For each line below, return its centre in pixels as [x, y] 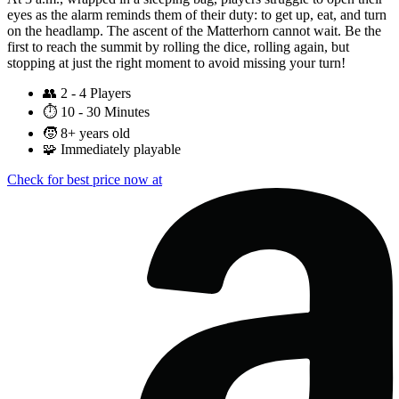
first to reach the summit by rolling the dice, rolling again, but [178, 47]
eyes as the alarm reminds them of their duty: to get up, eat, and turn [197, 15]
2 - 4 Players [96, 94]
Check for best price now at [85, 180]
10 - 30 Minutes [105, 112]
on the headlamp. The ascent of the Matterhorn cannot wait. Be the [194, 31]
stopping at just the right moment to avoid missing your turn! [176, 63]
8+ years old [95, 134]
